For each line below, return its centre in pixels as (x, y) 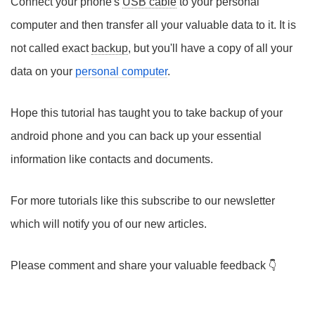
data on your (43, 71)
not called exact (51, 48)
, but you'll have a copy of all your (210, 48)
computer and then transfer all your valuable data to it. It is (153, 25)
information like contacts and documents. (112, 159)
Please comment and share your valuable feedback (140, 265)
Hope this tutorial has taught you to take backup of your (147, 113)
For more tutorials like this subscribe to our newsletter (143, 201)
